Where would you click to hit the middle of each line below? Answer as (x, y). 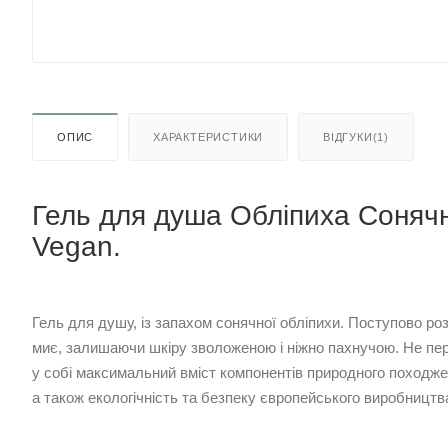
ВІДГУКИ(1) (356, 137)
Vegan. (76, 247)
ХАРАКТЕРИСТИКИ (208, 137)
